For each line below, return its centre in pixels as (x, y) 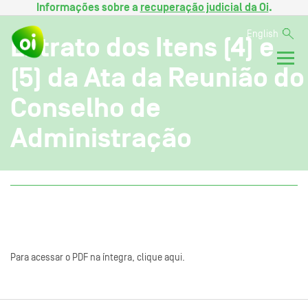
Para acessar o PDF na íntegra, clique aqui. (98, 257)
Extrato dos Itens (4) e (142, 47)
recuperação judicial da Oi (204, 8)
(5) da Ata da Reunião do (157, 77)
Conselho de (86, 108)
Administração (101, 138)
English (263, 34)
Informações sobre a (88, 8)
